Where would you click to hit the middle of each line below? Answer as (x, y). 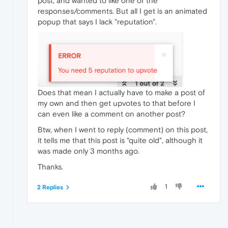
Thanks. (50, 167)
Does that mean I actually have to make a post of (121, 93)
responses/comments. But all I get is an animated (122, 11)
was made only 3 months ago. (89, 151)
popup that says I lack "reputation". (97, 21)
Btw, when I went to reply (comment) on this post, (123, 130)
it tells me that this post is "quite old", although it (120, 140)
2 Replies (50, 188)
